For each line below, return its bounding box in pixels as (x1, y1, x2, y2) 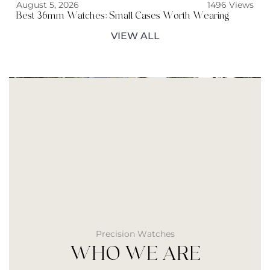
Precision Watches (95, 228, 175, 239)
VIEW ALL (110, 30, 160, 42)
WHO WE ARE (69, 243, 201, 265)
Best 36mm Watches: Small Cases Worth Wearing (16, 10, 229, 21)
